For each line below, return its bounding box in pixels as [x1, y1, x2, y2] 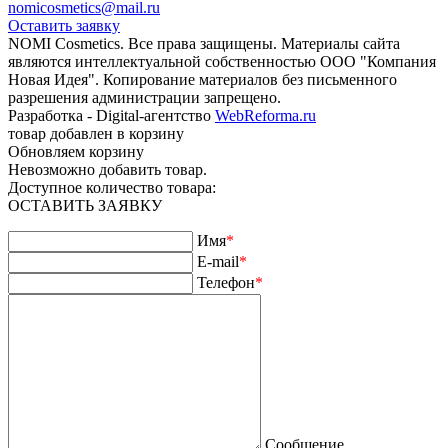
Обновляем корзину [8, 142, 144, 160]
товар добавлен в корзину [8, 124, 184, 142]
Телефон [197, 273, 255, 291]
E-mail [197, 252, 239, 270]
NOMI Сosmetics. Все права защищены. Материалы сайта [8, 34, 400, 52]
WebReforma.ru [215, 106, 316, 124]
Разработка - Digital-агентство [8, 106, 215, 124]
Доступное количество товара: [8, 178, 216, 196]
